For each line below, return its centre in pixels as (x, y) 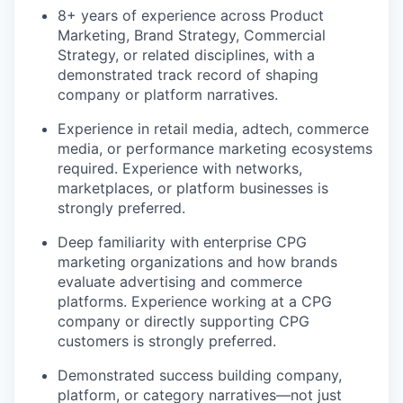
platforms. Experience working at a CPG (195, 301)
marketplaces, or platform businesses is (193, 188)
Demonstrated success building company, (200, 375)
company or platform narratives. (168, 94)
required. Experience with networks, (180, 168)
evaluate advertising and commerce (180, 282)
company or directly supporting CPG (184, 321)
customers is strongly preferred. (167, 341)
